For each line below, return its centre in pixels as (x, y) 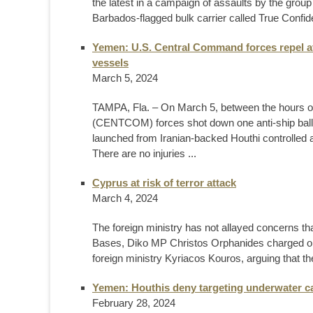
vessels (110, 62)
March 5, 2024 (125, 78)
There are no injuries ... (144, 153)
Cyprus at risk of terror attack (164, 182)
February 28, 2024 (134, 303)
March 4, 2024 (125, 198)
